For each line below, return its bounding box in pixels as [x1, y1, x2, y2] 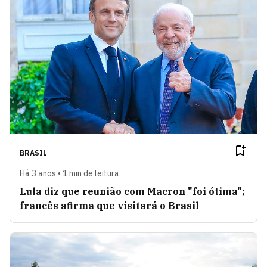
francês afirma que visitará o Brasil [20, 199, 199, 212]
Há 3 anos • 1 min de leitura [20, 167, 119, 179]
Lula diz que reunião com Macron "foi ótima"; [20, 185, 245, 197]
